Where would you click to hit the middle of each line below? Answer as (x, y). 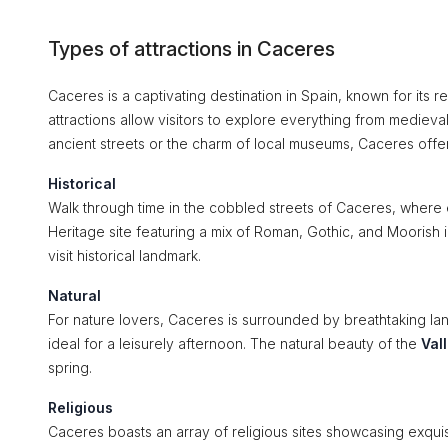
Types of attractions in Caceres (191, 49)
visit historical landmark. (124, 255)
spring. (70, 367)
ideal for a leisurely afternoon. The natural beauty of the (234, 343)
